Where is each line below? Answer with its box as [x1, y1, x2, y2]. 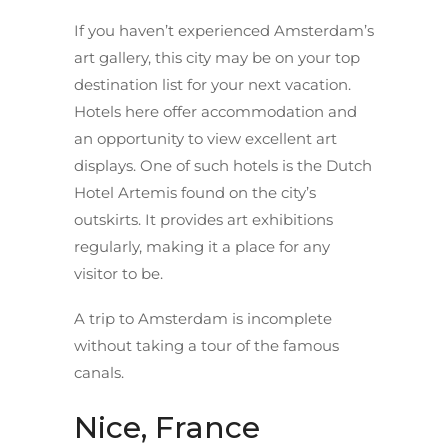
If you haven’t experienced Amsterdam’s [74, 20, 374, 40]
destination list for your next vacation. [74, 74, 351, 94]
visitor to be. [74, 263, 163, 283]
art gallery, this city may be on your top [74, 47, 360, 67]
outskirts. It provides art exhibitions [74, 209, 333, 229]
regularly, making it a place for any [74, 236, 330, 256]
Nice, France [74, 408, 260, 446]
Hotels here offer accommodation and [74, 101, 357, 121]
